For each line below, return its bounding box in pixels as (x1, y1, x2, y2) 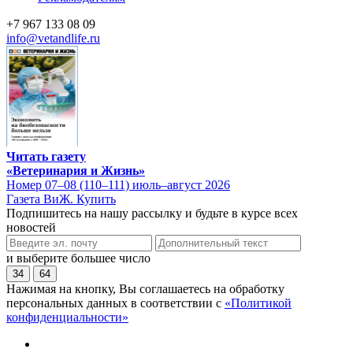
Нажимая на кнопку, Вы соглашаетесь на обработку (6, 281, 284, 295)
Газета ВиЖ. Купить (6, 191, 116, 206)
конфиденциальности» (6, 310, 128, 324)
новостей (6, 220, 56, 234)
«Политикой (225, 295, 292, 310)
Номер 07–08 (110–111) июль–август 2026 (6, 177, 230, 191)
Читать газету (6, 149, 86, 163)
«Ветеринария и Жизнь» (6, 163, 145, 177)
